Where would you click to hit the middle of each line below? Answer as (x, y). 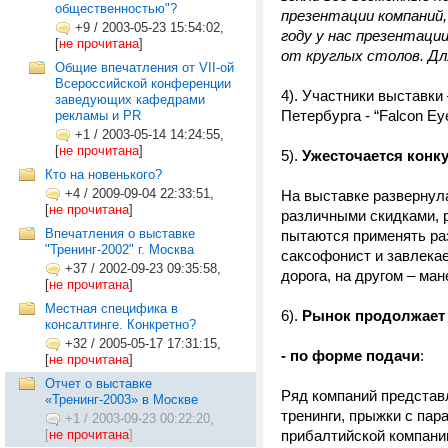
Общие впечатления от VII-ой (144, 67)
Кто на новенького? (103, 174)
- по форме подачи (350, 355)
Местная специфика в (111, 308)
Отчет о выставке (98, 383)
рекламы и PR (98, 115)
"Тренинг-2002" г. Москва (119, 249)
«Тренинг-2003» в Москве (121, 399)
